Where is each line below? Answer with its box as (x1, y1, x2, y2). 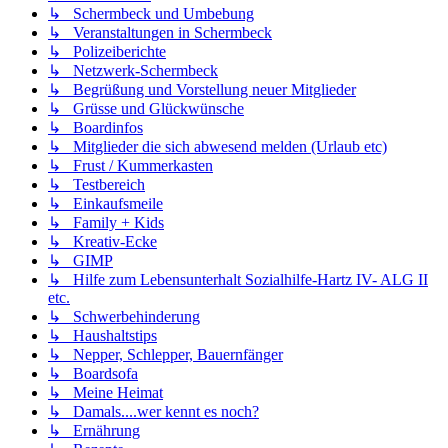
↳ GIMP (48, 252, 113, 270)
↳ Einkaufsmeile (48, 195, 163, 213)
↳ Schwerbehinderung (48, 308, 200, 326)
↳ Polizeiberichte (48, 43, 166, 61)
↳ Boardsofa (48, 365, 138, 383)
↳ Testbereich (48, 176, 145, 194)
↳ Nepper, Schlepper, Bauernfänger (48, 346, 283, 364)
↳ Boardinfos (48, 119, 143, 137)
